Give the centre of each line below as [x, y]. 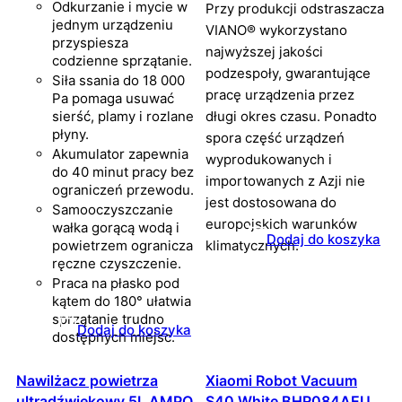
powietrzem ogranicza [122, 246]
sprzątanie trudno [108, 319]
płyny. [70, 135]
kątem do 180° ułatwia [122, 301]
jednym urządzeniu [113, 25]
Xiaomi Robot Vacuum [281, 381]
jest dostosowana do [271, 203]
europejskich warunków [281, 224]
